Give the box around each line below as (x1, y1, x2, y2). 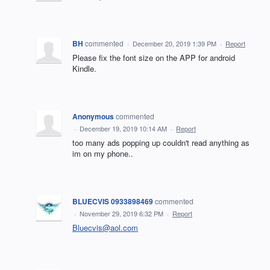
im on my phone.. (72, 148, 133, 159)
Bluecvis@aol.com (72, 222, 138, 233)
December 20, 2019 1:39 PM (133, 39, 216, 48)
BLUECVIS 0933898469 (72, 196, 153, 207)
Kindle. (72, 63, 96, 74)
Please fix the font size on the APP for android (72, 52, 235, 63)
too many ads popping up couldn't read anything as (72, 137, 250, 148)
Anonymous (72, 111, 114, 122)
